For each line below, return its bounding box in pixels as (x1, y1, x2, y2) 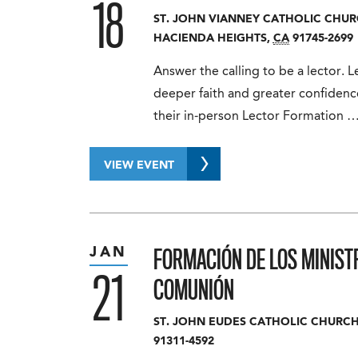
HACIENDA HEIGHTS (153, 33, 267, 44)
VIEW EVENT (104, 160, 174, 171)
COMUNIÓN (153, 275, 234, 306)
